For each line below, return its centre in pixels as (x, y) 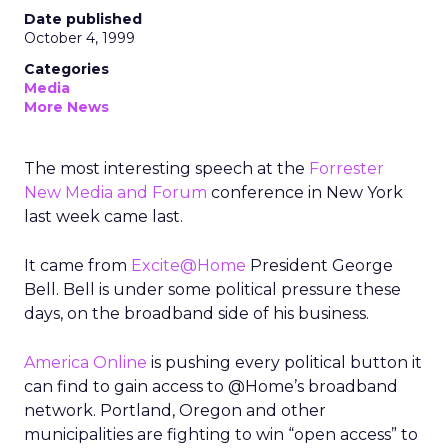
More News (66, 107)
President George (319, 265)
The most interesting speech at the (166, 168)
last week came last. (103, 216)
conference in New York (305, 192)
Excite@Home (188, 265)
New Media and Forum (115, 192)
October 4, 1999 (79, 38)
